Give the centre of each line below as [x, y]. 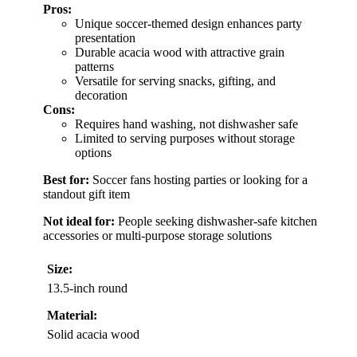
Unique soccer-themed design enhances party [188, 24]
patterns [94, 67]
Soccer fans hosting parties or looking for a [198, 180]
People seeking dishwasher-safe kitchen [216, 222]
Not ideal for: [79, 222]
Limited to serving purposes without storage [185, 139]
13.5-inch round [87, 288]
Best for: [66, 180]
